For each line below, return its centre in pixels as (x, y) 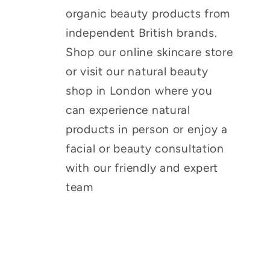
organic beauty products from (148, 13)
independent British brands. (142, 33)
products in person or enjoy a (147, 129)
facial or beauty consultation (145, 148)
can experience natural (128, 110)
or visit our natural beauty (137, 71)
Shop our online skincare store (149, 52)
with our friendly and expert (142, 168)
